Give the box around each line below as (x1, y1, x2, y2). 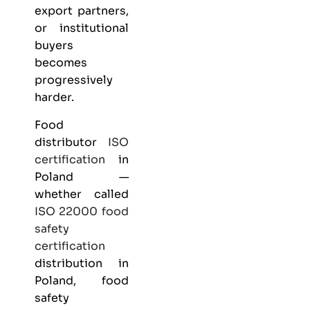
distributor (35, 134, 108, 149)
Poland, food (35, 273, 129, 288)
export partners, (35, 3, 129, 19)
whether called (35, 186, 129, 201)
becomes (35, 55, 87, 71)
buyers (35, 38, 73, 53)
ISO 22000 (35, 203, 98, 219)
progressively (35, 73, 113, 88)
